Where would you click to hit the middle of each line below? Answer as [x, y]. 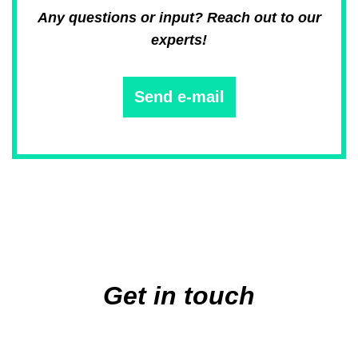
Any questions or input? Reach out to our [179, 17]
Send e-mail [179, 96]
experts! [179, 40]
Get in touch [179, 295]
